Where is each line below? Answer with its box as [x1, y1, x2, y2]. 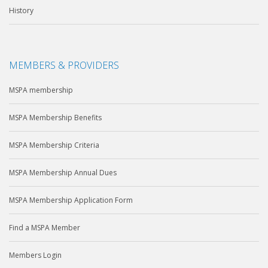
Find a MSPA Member [9, 223, 80, 233]
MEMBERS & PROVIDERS [9, 59, 119, 72]
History [9, 5, 33, 16]
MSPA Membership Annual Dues [9, 167, 117, 178]
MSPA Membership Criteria [9, 140, 99, 151]
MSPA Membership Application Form [9, 195, 133, 206]
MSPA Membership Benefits [9, 112, 102, 123]
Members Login [9, 250, 62, 261]
